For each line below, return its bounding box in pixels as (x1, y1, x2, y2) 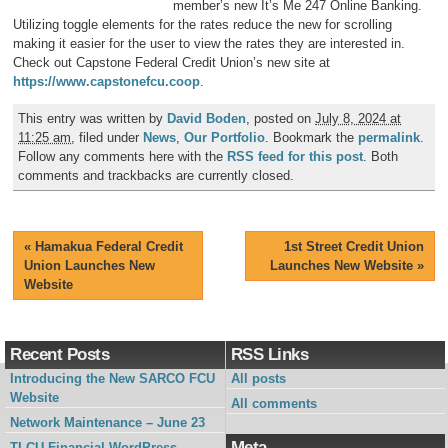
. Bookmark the (265, 129, 359, 145)
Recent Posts (10, 345, 109, 365)
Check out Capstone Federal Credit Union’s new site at (13, 54, 331, 70)
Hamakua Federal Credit (31, 238, 184, 254)
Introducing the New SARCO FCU (10, 371, 215, 387)
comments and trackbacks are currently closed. (18, 167, 295, 183)
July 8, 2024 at (315, 110, 402, 126)
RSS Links (230, 345, 309, 365)
